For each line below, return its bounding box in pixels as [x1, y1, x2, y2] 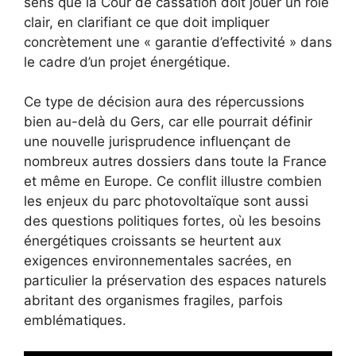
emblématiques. [24, 312, 126, 329]
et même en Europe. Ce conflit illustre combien [24, 173, 322, 190]
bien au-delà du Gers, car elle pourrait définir [24, 114, 312, 130]
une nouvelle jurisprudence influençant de [24, 133, 291, 150]
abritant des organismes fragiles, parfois [24, 292, 283, 309]
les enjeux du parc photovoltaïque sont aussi [24, 193, 308, 210]
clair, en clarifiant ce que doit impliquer [24, 14, 269, 30]
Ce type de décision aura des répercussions [24, 94, 304, 110]
